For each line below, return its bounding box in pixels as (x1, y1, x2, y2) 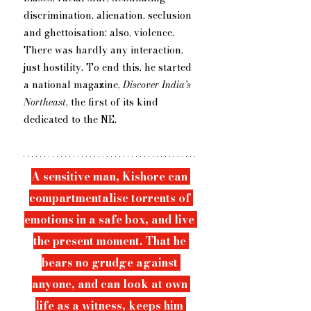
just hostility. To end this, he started (24, 60, 194, 76)
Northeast (24, 94, 66, 110)
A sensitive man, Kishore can (31, 168, 190, 185)
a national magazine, (24, 77, 123, 93)
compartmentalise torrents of (28, 190, 193, 207)
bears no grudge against (41, 254, 180, 271)
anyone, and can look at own (31, 276, 190, 293)
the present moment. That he (33, 233, 189, 250)
